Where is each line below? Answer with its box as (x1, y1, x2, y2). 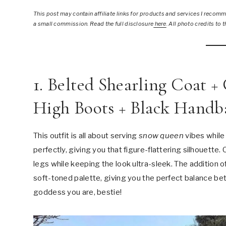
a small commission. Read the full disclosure (33, 20, 154, 27)
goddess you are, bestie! (33, 188, 124, 197)
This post (33, 10, 59, 17)
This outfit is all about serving (33, 131, 139, 140)
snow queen (138, 131, 184, 140)
